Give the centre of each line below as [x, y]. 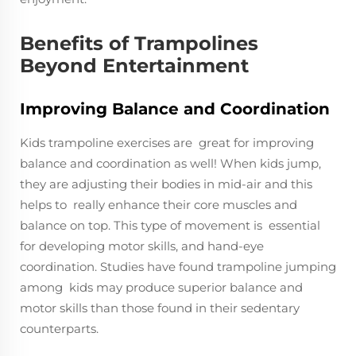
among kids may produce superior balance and [161, 287]
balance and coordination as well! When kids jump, [170, 163]
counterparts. [59, 328]
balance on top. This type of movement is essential [170, 225]
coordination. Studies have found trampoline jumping [178, 266]
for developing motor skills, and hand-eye [142, 246]
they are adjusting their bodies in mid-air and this [166, 184]
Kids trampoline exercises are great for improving [167, 142]
